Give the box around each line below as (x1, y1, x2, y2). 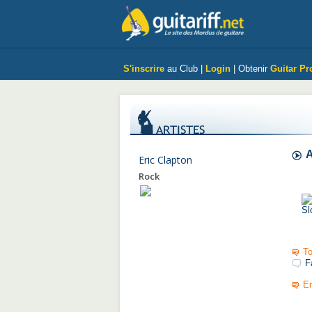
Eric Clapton (139, 153, 192, 166)
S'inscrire (123, 63, 164, 74)
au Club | (164, 63, 205, 74)
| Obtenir (231, 63, 270, 74)
